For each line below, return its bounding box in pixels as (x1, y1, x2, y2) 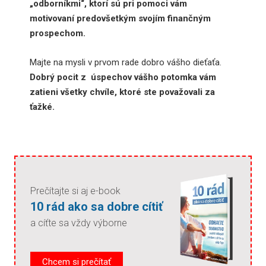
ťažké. (30, 101, 55, 112)
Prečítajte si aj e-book (30, 185, 121, 197)
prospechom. (30, 27, 85, 39)
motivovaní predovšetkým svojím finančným (30, 12, 211, 24)
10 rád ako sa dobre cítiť (30, 199, 163, 214)
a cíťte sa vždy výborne (30, 217, 127, 229)
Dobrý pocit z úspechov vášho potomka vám (30, 71, 216, 83)
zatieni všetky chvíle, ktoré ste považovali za (30, 86, 215, 97)
